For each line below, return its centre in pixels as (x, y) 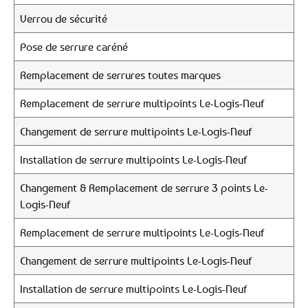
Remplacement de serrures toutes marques (120, 75)
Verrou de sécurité (64, 19)
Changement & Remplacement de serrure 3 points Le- (144, 188)
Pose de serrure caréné (74, 47)
